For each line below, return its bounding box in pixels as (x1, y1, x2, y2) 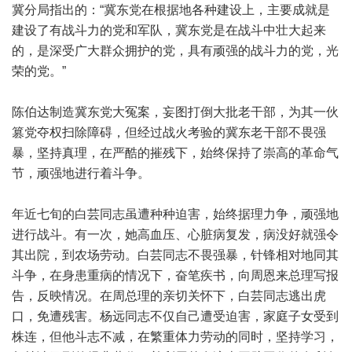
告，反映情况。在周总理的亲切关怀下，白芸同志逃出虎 (12, 289, 326, 302)
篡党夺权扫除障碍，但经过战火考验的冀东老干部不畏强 (12, 126, 326, 139)
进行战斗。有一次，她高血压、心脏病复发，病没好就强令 (12, 228, 339, 241)
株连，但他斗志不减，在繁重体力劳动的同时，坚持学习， (12, 330, 339, 343)
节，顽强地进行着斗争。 (12, 167, 150, 180)
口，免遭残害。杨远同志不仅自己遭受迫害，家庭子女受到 (12, 310, 339, 323)
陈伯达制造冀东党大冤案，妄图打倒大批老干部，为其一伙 (12, 105, 339, 119)
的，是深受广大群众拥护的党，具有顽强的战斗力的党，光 (12, 44, 339, 57)
